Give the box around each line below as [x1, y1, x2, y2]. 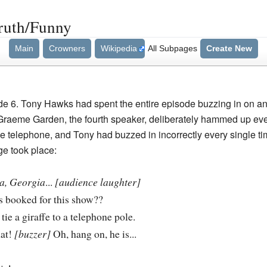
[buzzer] [14, 226, 51, 241]
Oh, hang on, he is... [50, 226, 136, 241]
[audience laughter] [54, 175, 141, 190]
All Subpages [147, 44, 197, 53]
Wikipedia [100, 44, 137, 53]
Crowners [48, 44, 85, 53]
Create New [206, 44, 252, 53]
